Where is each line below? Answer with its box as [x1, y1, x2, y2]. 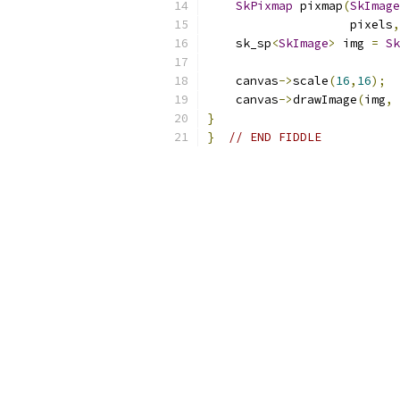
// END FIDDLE [229, 129, 321, 145]
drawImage [293, 92, 357, 107]
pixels [207, 17, 393, 32]
